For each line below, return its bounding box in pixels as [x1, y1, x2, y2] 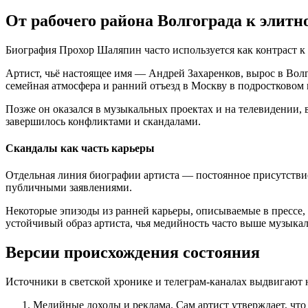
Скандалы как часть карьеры [5, 142, 155, 154]
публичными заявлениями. [5, 181, 132, 194]
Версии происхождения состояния [5, 243, 260, 262]
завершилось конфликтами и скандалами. [5, 115, 201, 127]
